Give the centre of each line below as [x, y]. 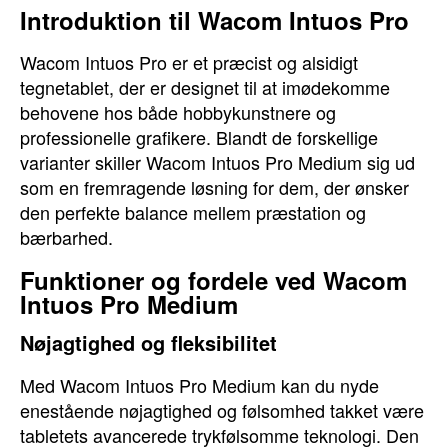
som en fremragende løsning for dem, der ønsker [214, 187]
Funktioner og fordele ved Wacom [213, 280]
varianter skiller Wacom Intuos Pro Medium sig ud [217, 162]
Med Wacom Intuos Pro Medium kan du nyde [199, 385]
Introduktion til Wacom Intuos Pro [214, 20]
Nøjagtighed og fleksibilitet [148, 342]
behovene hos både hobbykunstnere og [178, 112]
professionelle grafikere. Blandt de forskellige [199, 137]
